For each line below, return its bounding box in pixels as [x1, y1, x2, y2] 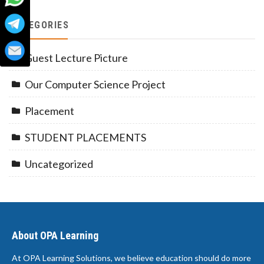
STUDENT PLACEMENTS [25, 130, 146, 144]
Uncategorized [25, 157, 93, 170]
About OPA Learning [12, 229, 98, 242]
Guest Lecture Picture [25, 51, 128, 64]
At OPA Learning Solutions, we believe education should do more [12, 252, 251, 263]
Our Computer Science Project [25, 77, 166, 91]
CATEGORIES [9, 19, 69, 31]
